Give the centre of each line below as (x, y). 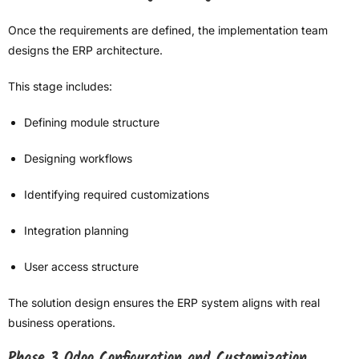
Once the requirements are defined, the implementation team (168, 30)
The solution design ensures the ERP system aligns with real (164, 303)
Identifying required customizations (117, 195)
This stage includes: (60, 87)
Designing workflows (78, 159)
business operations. (62, 323)
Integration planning (77, 231)
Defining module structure (92, 123)
